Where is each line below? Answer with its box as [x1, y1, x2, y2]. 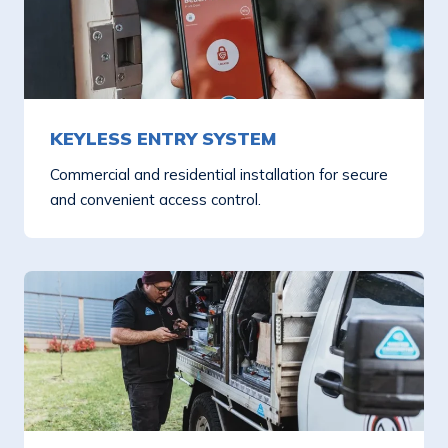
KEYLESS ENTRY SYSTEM [50, 127, 276, 150]
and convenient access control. [50, 190, 261, 209]
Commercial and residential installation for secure [50, 165, 388, 184]
